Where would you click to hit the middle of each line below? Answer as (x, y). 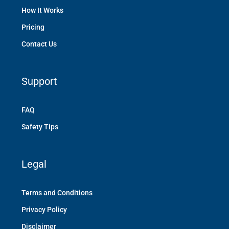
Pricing (33, 27)
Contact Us (39, 44)
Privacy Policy (44, 210)
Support (39, 81)
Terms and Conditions (57, 193)
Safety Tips (40, 127)
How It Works (42, 10)
